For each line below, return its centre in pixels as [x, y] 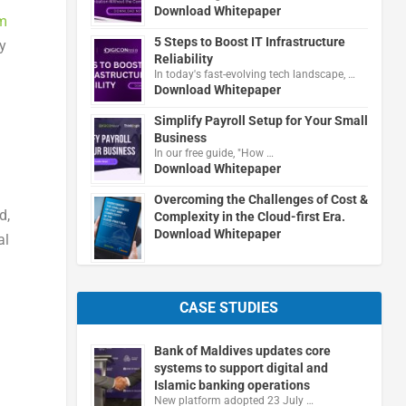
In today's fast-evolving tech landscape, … [254, 74]
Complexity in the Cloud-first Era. [249, 216]
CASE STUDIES [229, 307]
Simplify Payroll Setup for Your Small [261, 120]
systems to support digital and [241, 367]
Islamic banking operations [232, 385]
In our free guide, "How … [213, 153]
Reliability [183, 58]
